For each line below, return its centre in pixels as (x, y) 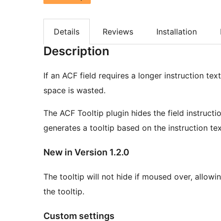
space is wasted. (74, 91)
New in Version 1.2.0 (86, 152)
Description (76, 51)
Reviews (118, 31)
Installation (177, 31)
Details (67, 31)
